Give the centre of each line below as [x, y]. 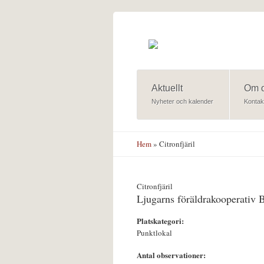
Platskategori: [161, 220]
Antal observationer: [172, 255]
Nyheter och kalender [182, 101]
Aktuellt [167, 88]
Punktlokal [154, 232]
